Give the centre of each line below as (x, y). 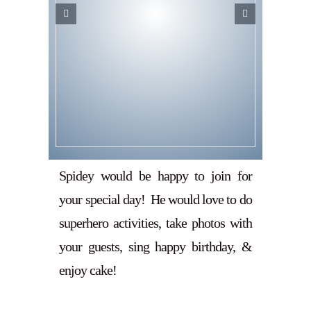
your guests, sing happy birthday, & (155, 247)
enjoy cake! (88, 270)
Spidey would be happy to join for (155, 176)
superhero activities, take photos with (155, 223)
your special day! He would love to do (155, 200)
